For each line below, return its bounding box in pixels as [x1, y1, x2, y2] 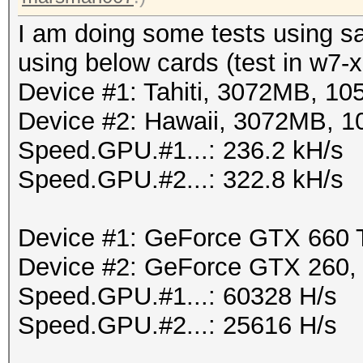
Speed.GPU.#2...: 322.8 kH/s [18, 165, 344, 194]
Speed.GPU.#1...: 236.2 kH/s [18, 136, 344, 164]
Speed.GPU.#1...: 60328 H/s [18, 282, 337, 310]
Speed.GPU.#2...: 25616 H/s [18, 311, 337, 340]
